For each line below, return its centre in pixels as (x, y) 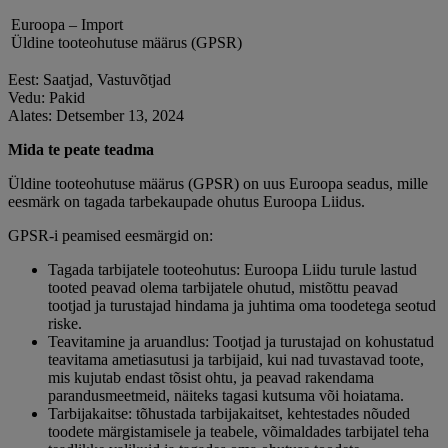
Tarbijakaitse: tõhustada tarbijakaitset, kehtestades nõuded (229, 414)
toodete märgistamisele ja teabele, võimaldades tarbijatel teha (238, 432)
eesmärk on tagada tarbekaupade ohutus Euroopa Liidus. (186, 202)
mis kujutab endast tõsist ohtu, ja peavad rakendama (211, 378)
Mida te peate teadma (81, 150)
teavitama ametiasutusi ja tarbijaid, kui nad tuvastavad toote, (236, 360)
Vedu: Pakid (46, 98)
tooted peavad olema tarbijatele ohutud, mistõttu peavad (223, 288)
